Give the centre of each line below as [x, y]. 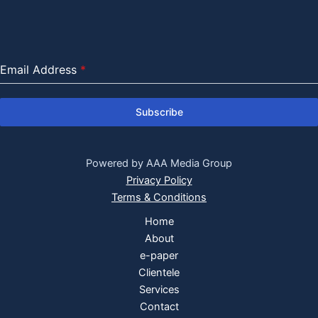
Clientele [159, 273]
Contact [159, 307]
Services [159, 290]
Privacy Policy [159, 180]
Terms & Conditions [159, 197]
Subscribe [159, 112]
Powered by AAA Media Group [159, 163]
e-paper [159, 256]
